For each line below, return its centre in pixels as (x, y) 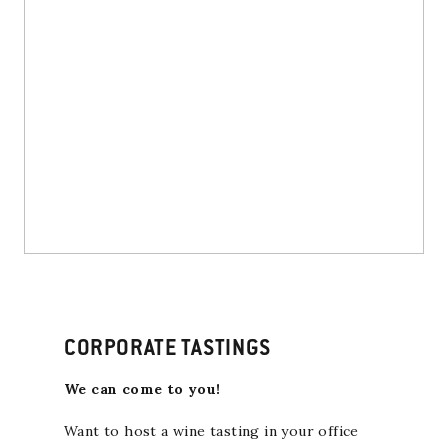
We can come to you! (142, 389)
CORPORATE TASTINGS (167, 350)
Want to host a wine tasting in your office (211, 431)
